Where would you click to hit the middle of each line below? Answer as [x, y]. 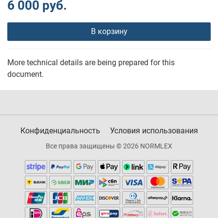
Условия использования [154, 131]
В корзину [109, 31]
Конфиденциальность [60, 131]
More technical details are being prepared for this [91, 63]
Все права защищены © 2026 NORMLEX [109, 146]
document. [26, 74]
